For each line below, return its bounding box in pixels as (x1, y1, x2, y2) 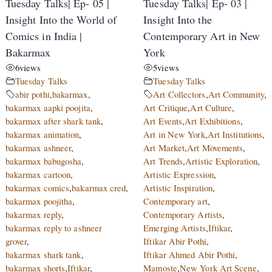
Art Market (143, 141, 185, 154)
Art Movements (187, 141, 243, 154)
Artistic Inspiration (143, 181, 213, 194)
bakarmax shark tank (5, 248, 81, 260)
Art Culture (190, 101, 233, 114)
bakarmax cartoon (5, 168, 71, 180)
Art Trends (143, 154, 183, 167)
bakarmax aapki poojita (5, 101, 90, 114)
